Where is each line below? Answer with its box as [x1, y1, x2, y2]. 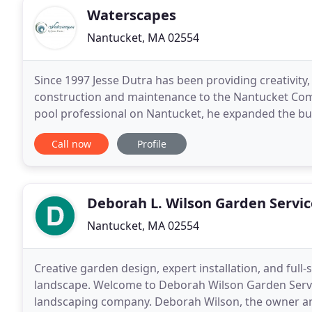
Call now [52, 137, 91, 150]
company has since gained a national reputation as [34, 123, 302, 138]
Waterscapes [87, 6, 176, 24]
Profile [137, 137, 166, 150]
